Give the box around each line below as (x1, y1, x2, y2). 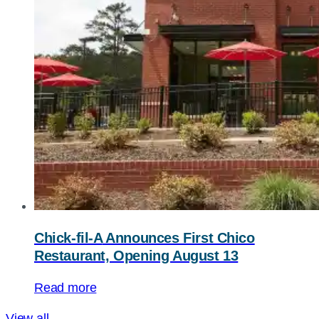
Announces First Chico (102, 230, 255, 246)
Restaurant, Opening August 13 (34, 248, 239, 263)
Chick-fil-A (34, 230, 103, 246)
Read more (34, 281, 97, 295)
